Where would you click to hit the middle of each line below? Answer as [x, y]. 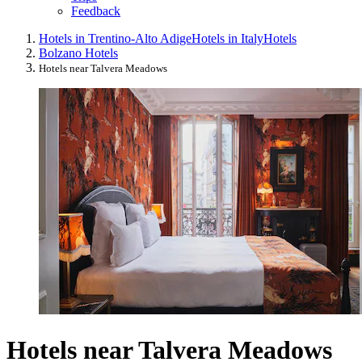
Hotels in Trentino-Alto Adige [115, 39]
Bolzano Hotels [78, 53]
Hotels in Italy [227, 39]
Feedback [96, 11]
